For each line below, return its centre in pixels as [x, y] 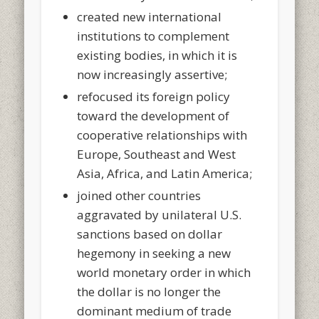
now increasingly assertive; [152, 74]
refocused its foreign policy [154, 96]
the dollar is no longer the [149, 291]
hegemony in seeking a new [154, 253]
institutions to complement [153, 36]
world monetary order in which [164, 272]
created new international [150, 16]
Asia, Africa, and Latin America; [165, 173]
